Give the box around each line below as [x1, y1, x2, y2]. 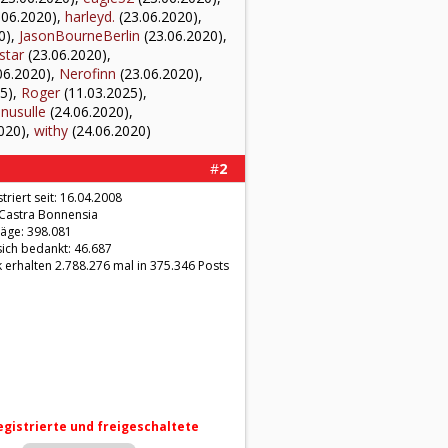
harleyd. [65, 7, 115, 26]
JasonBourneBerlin [19, 26, 140, 45]
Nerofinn [59, 64, 116, 83]
